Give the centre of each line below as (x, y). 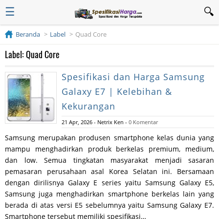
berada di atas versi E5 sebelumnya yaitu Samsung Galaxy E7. (109, 205)
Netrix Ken (111, 122)
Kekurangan (88, 106)
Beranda (28, 34)
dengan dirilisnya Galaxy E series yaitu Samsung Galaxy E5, (109, 183)
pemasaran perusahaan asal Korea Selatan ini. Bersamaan (109, 171)
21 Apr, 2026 (77, 122)
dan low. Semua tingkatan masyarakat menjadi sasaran (109, 160)
